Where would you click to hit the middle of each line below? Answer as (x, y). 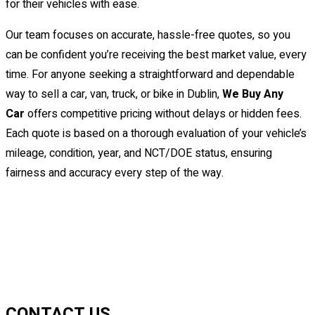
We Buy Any (253, 95)
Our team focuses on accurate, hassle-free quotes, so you (148, 36)
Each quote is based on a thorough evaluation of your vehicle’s (156, 134)
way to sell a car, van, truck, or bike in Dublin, (114, 95)
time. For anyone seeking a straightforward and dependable (150, 75)
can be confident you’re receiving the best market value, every (156, 55)
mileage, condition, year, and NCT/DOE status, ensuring (139, 154)
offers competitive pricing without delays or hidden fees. (163, 114)
